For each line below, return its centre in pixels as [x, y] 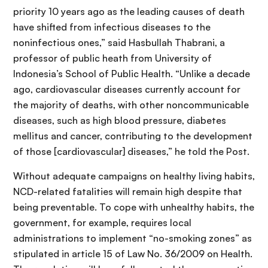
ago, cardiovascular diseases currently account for [127, 89]
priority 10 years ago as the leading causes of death [129, 12]
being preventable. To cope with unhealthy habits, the [134, 207]
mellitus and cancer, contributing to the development [133, 136]
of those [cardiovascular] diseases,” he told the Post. [131, 152]
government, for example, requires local [102, 223]
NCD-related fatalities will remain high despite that [128, 192]
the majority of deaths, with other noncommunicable [131, 105]
